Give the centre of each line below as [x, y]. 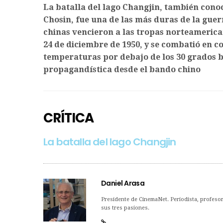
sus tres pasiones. [125, 208]
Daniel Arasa [123, 183]
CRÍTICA [68, 118]
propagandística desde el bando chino [122, 70]
